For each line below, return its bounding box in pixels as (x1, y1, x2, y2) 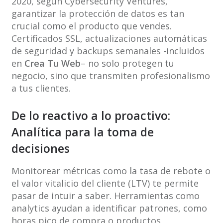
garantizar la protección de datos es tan (11, 7, 184, 20)
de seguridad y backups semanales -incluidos (11, 45, 205, 57)
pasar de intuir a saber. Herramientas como (11, 190, 200, 202)
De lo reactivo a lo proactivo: (11, 108, 170, 124)
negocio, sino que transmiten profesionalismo (11, 70, 210, 82)
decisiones (11, 140, 70, 157)
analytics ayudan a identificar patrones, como (11, 202, 207, 215)
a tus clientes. (11, 82, 71, 95)
